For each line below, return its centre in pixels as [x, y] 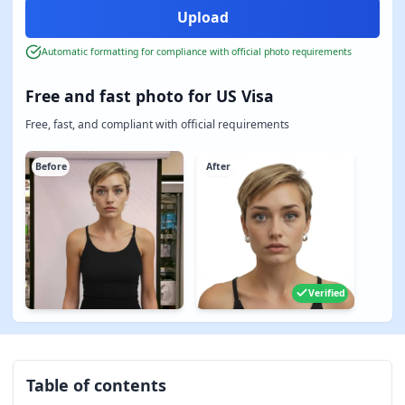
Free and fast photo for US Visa [150, 96]
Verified [326, 293]
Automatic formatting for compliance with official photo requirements [196, 52]
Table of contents [96, 385]
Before [51, 166]
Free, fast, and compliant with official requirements [157, 124]
